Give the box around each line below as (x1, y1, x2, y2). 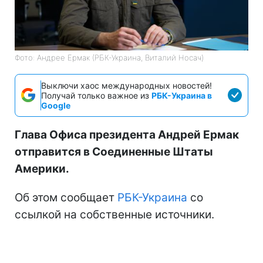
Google (41, 100, 70, 110)
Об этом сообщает (15, 190, 117, 204)
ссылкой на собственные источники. (15, 207, 214, 221)
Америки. (15, 161, 69, 176)
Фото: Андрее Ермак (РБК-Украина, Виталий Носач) (15, 52, 204, 62)
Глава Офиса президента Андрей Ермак (15, 127, 239, 141)
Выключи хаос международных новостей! (41, 80, 212, 90)
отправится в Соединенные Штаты (15, 144, 213, 159)
